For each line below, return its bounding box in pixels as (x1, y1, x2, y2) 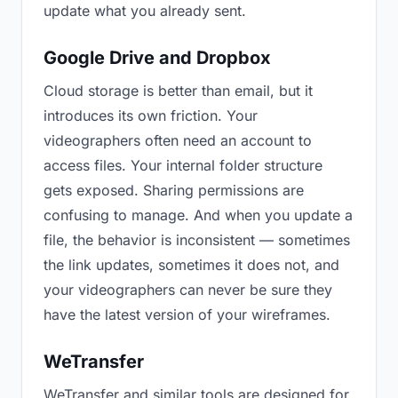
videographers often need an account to (44, 131, 312, 149)
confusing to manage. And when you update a (44, 206, 353, 224)
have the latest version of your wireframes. (44, 306, 330, 323)
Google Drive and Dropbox (44, 47, 271, 68)
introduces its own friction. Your (44, 107, 258, 124)
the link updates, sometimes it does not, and (44, 256, 339, 274)
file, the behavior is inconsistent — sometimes (44, 231, 350, 249)
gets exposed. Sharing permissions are (44, 181, 304, 199)
